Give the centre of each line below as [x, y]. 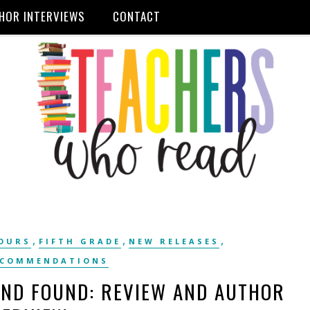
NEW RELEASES [174, 241]
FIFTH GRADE [80, 241]
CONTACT [137, 16]
